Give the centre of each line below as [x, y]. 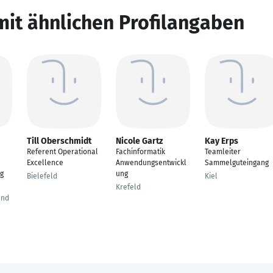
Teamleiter [223, 152]
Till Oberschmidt [59, 141]
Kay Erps [222, 141]
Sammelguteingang [237, 163]
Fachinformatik [140, 152]
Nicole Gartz [139, 141]
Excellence [45, 163]
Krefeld [128, 187]
